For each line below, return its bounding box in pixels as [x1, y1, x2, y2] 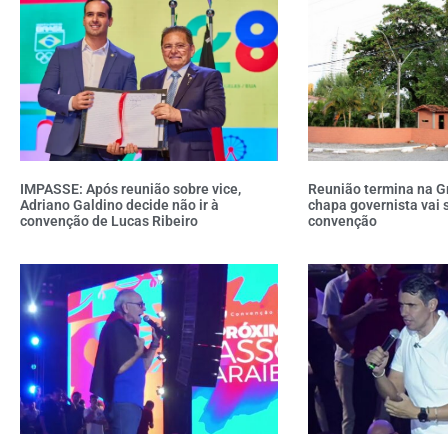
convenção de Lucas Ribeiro [20, 212, 198, 229]
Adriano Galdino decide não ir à [20, 196, 219, 213]
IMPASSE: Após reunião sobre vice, [20, 180, 241, 197]
